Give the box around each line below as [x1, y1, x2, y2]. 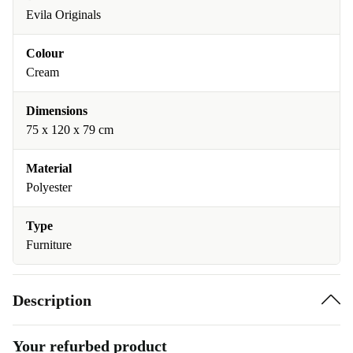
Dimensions [26, 104, 87, 117]
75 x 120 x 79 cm [26, 123, 113, 136]
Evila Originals [26, 8, 101, 21]
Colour [26, 46, 64, 60]
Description [13, 291, 91, 309]
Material [26, 162, 72, 175]
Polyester [26, 180, 72, 194]
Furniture [26, 238, 72, 251]
